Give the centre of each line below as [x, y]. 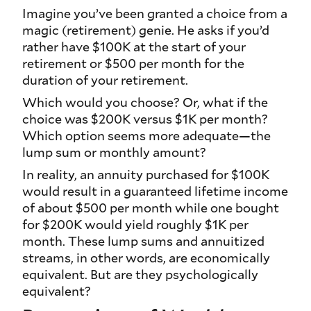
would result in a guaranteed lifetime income [155, 191]
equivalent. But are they [94, 275]
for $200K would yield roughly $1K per [135, 225]
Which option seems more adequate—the [146, 136]
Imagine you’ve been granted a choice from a [155, 14]
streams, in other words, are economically [146, 258]
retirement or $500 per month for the [133, 64]
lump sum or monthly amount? [114, 152]
